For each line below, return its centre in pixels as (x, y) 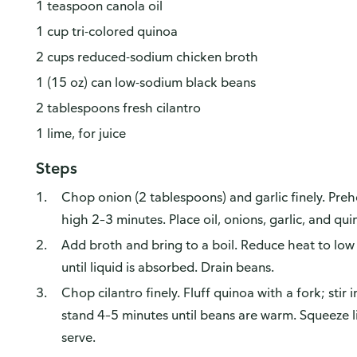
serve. (78, 337)
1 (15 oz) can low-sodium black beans (145, 82)
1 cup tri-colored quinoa (106, 31)
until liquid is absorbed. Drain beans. (167, 267)
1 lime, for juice (80, 133)
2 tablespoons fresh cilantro (118, 108)
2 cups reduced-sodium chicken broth (147, 57)
